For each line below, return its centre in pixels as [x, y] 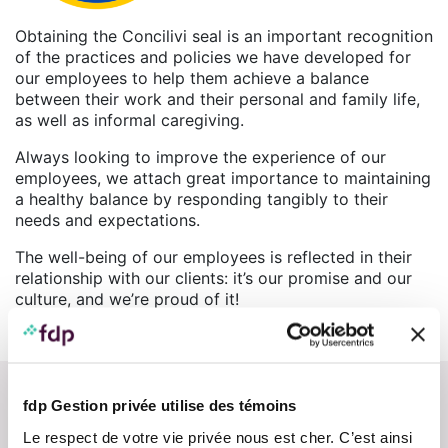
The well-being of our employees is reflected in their [213, 256]
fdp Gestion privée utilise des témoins [160, 405]
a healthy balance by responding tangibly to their [201, 198]
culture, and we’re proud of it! [127, 298]
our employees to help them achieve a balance [192, 77]
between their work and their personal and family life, [217, 98]
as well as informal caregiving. [129, 119]
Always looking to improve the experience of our [200, 156]
